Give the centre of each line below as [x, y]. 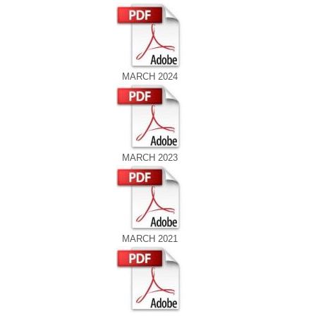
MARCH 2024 [150, 77]
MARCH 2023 [150, 158]
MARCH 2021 [150, 239]
